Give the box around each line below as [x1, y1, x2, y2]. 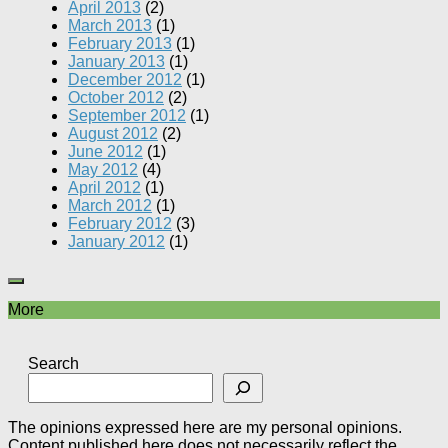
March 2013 [68, 16, 152, 34]
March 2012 [68, 196, 152, 214]
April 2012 [68, 178, 141, 196]
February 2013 [68, 34, 172, 52]
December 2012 [68, 70, 182, 88]
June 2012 [68, 142, 143, 160]
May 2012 [68, 160, 138, 178]
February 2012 [68, 214, 172, 232]
